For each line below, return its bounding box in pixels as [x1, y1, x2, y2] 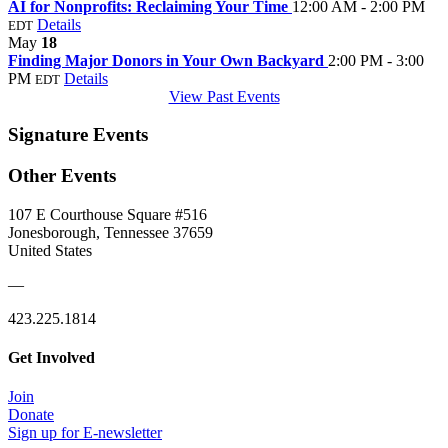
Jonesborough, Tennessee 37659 [8, 223, 213, 241]
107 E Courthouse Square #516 [8, 205, 207, 223]
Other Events [8, 165, 116, 187]
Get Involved [8, 349, 95, 367]
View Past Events [168, 87, 280, 105]
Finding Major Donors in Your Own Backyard [8, 51, 328, 69]
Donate [8, 406, 54, 424]
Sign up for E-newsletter [8, 424, 162, 442]
